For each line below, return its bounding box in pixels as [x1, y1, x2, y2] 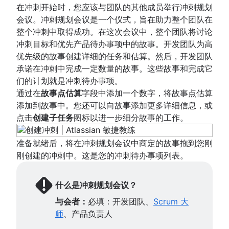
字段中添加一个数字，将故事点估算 [82, 87, 213, 98]
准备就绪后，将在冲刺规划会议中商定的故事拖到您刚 [16, 138, 213, 148]
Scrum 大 [153, 196, 189, 207]
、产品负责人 [63, 208, 112, 219]
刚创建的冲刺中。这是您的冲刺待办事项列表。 [16, 150, 188, 161]
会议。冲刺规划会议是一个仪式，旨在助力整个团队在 [16, 14, 213, 25]
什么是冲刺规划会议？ [55, 179, 137, 190]
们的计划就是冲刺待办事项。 [16, 75, 123, 86]
